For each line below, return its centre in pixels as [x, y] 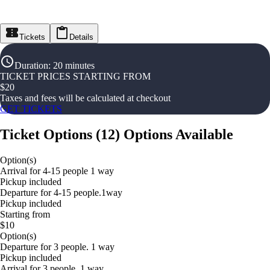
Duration [31, 65]
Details [81, 37]
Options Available [178, 134]
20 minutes [74, 65]
